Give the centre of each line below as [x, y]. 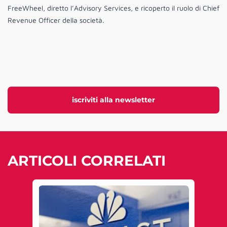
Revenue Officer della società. [56, 20]
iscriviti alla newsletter [113, 100]
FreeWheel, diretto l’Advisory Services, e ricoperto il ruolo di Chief [113, 8]
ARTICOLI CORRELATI [87, 161]
